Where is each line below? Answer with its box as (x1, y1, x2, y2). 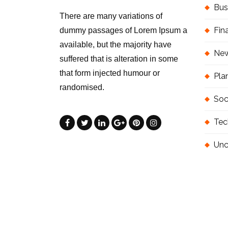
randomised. (60, 82, 104, 92)
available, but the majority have (60, 40, 172, 49)
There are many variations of (60, 11, 162, 20)
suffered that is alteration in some (60, 54, 178, 63)
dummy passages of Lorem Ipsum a (60, 25, 187, 35)
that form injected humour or (60, 68, 160, 77)
